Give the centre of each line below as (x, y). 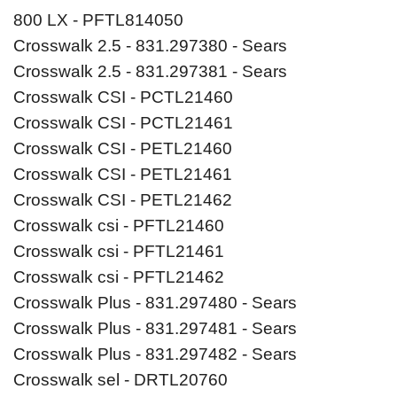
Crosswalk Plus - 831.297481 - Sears (155, 329)
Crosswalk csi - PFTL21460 (119, 226)
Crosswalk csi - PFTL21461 (119, 252)
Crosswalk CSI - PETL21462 (123, 200)
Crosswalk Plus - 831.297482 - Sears (155, 354)
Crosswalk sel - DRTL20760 (121, 380)
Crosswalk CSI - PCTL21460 (123, 97)
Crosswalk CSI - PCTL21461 (123, 123)
